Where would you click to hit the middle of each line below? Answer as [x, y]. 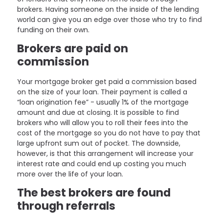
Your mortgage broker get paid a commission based [107, 81]
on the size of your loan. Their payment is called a [102, 92]
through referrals [66, 206]
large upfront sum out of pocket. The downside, [99, 143]
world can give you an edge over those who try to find [109, 19]
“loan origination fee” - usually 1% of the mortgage [103, 102]
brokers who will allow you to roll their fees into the [103, 122]
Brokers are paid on [73, 48]
